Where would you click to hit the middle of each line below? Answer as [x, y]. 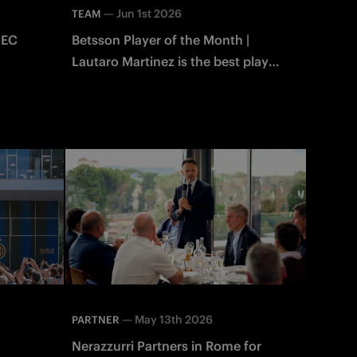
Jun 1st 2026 [149, 13]
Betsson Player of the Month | [160, 39]
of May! [94, 82]
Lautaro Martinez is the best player [176, 61]
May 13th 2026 [173, 319]
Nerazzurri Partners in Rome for [166, 345]
